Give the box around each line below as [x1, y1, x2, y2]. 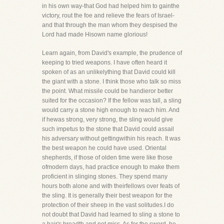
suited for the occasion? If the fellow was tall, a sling [42, 97, 181, 104]
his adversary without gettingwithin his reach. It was [42, 135, 180, 142]
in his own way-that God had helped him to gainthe [42, 2, 179, 9]
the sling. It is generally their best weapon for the [42, 192, 172, 199]
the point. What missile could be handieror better [42, 87, 173, 94]
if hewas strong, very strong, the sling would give [42, 116, 173, 123]
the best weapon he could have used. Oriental [42, 144, 166, 151]
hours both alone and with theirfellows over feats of [42, 182, 179, 189]
